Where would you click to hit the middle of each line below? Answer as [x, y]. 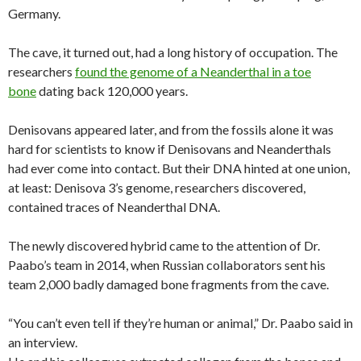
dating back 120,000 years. [112, 90]
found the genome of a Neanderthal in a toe [193, 71]
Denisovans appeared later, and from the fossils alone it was [171, 129]
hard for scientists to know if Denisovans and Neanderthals [170, 148]
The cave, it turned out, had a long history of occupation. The [173, 52]
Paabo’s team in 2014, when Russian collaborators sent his [167, 264]
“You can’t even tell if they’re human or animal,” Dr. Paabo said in [180, 322]
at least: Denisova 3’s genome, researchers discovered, [157, 187]
